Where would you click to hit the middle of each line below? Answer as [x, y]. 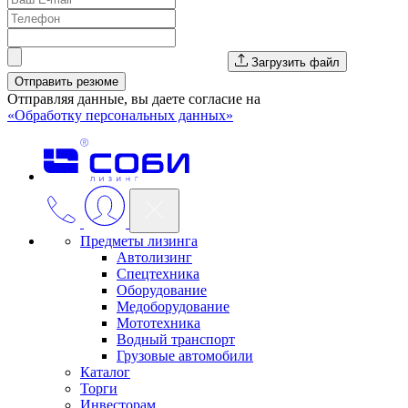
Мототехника [158, 322]
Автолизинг [154, 257]
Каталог [105, 372]
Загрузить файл [296, 62]
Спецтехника [158, 273]
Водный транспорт [176, 339]
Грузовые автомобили [185, 355]
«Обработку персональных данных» [120, 115]
